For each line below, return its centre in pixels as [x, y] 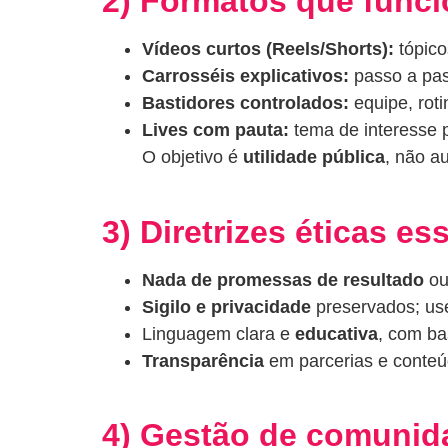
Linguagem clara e [218, 333]
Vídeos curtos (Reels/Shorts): [268, 49]
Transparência [203, 360]
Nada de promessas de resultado [283, 279]
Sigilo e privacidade [226, 306]
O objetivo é [192, 157]
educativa [336, 333]
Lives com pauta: [215, 130]
